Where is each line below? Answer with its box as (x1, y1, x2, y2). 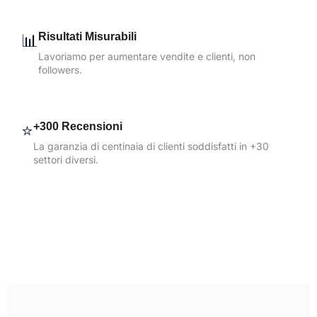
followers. (38, 63, 82, 76)
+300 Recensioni (33, 120, 122, 132)
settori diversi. (33, 153, 98, 166)
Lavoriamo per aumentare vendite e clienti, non (38, 50, 255, 62)
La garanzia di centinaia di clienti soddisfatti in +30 (33, 139, 269, 152)
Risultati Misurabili (38, 30, 137, 42)
